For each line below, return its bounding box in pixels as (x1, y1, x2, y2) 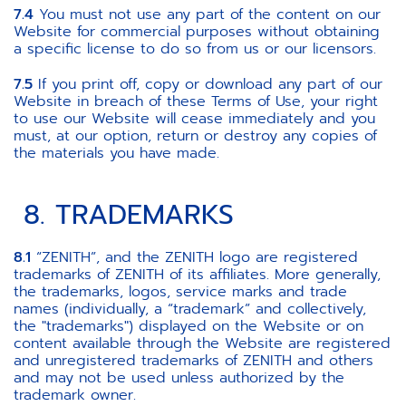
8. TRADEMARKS (14, 194, 234, 236)
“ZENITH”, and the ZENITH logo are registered (31, 246, 358, 268)
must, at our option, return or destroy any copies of (14, 125, 377, 147)
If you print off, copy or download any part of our (33, 73, 382, 95)
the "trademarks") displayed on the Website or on (14, 315, 363, 337)
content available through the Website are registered (14, 333, 391, 354)
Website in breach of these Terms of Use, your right (14, 91, 378, 112)
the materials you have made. (14, 142, 219, 164)
